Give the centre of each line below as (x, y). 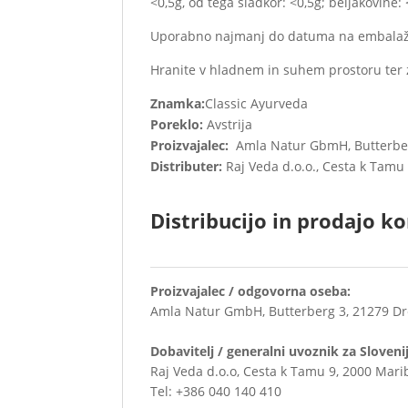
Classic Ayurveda (257, 103)
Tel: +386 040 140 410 (216, 391)
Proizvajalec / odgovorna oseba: (251, 291)
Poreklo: (177, 124)
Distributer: (187, 166)
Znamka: (178, 103)
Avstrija (228, 124)
